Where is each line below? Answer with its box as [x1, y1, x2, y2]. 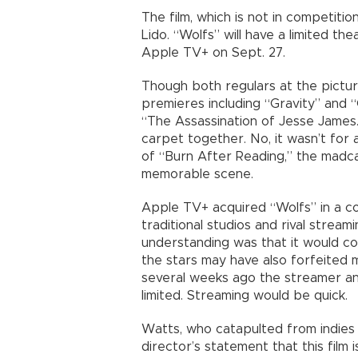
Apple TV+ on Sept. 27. [141, 46, 285, 60]
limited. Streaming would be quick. [141, 289, 348, 303]
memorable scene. [141, 168, 253, 181]
